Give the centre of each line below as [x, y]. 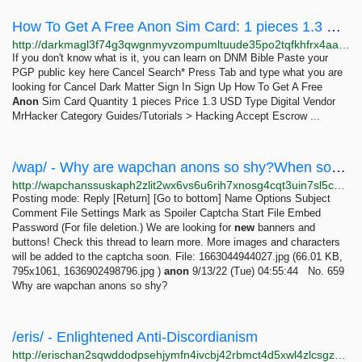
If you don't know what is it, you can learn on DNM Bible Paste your [170, 58]
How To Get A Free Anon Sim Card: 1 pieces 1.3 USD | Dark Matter [334, 27]
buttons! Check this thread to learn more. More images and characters [176, 242]
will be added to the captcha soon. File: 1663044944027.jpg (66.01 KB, [177, 257]
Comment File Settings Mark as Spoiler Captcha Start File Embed [166, 213]
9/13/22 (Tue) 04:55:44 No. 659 [267, 271]
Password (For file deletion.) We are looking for [123, 227]
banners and [285, 227]
